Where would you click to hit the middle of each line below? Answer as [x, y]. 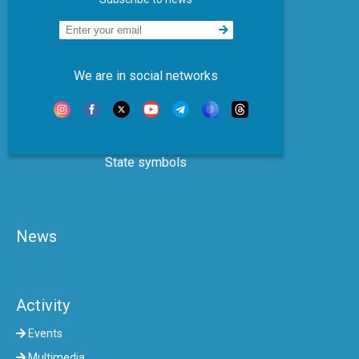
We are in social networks [146, 75]
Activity [43, 305]
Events [44, 333]
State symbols [146, 162]
